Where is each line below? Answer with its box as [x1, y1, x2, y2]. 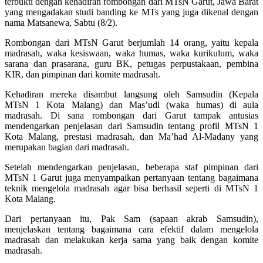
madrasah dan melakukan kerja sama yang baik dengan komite [5, 234, 258, 245]
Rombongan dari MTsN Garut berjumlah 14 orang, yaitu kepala [5, 37, 258, 48]
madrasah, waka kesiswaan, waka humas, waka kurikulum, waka [5, 48, 258, 58]
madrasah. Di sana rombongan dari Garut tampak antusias [5, 110, 258, 120]
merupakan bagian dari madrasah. [5, 141, 129, 152]
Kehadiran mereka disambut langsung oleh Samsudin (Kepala [5, 89, 258, 99]
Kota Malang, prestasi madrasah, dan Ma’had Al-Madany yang [5, 131, 258, 141]
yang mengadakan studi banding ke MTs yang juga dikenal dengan [5, 6, 258, 17]
